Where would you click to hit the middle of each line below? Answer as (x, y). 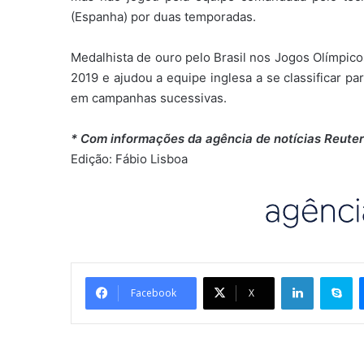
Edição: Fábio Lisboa (129, 159)
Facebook (154, 293)
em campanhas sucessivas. (149, 98)
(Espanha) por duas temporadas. (163, 17)
